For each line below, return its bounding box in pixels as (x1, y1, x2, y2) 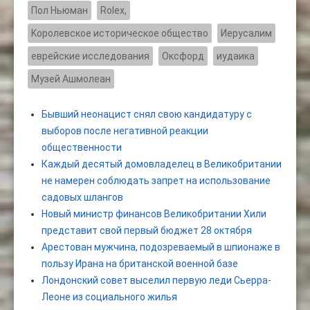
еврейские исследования (31, 51, 149, 62)
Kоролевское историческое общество (31, 28, 208, 39)
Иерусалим (221, 28, 272, 39)
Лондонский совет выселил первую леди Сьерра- (42, 275, 271, 286)
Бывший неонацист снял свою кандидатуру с (42, 109, 252, 120)
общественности (42, 142, 122, 154)
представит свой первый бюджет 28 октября (42, 225, 252, 237)
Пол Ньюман (31, 5, 88, 17)
